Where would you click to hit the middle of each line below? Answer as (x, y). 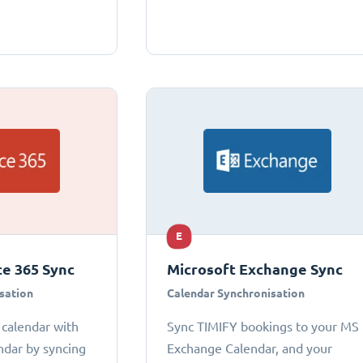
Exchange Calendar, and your (250, 348)
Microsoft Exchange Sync (255, 269)
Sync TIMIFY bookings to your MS (263, 326)
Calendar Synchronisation (236, 293)
